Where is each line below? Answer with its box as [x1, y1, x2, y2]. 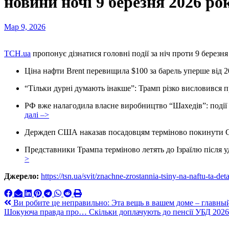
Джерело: [4, 172, 39, 181]
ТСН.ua [9, 49, 31, 58]
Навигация [4, 198, 66, 212]
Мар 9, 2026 [4, 22, 45, 32]
